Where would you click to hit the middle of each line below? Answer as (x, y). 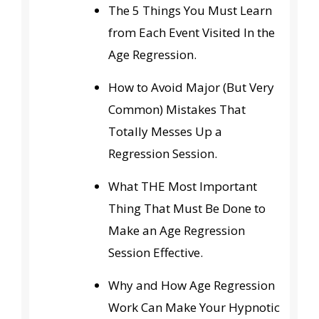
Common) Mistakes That (177, 110)
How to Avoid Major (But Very (192, 88)
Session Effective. (156, 253)
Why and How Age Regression (192, 286)
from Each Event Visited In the (192, 33)
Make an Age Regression (177, 231)
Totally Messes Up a (166, 132)
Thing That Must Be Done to (187, 209)
